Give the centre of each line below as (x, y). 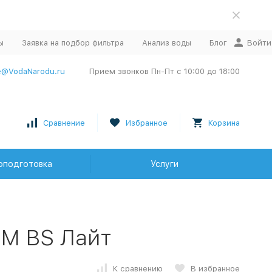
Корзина (224, 123)
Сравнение (64, 123)
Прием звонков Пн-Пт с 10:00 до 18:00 (164, 71)
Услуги (165, 164)
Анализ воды (166, 42)
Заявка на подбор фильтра (73, 42)
